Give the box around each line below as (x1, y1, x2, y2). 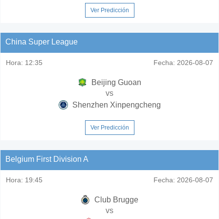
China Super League (5, 37, 78, 46)
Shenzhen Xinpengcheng (70, 100, 161, 109)
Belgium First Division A (5, 154, 88, 163)
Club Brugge (92, 195, 138, 204)
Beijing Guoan (89, 78, 141, 87)
